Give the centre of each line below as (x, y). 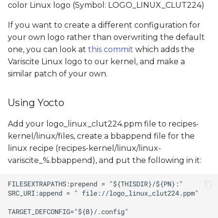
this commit (111, 49)
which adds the (164, 49)
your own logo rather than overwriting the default (106, 37)
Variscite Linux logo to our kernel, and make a (96, 62)
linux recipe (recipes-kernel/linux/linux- (84, 148)
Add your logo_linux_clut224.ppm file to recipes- (103, 124)
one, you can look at (48, 49)
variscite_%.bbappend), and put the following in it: (105, 160)
